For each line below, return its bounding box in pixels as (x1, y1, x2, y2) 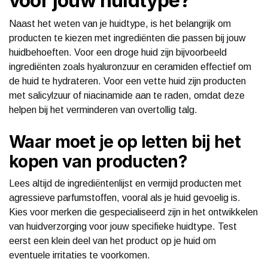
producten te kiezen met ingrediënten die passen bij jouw (9, 32, 246, 43)
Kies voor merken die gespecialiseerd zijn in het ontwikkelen (9, 206, 258, 217)
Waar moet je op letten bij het (9, 131, 240, 152)
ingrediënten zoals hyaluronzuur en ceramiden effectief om (9, 61, 251, 72)
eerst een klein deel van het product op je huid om (9, 235, 216, 246)
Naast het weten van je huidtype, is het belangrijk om (9, 18, 231, 29)
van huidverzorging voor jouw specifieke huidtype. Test (9, 221, 237, 232)
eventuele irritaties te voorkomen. (9, 249, 150, 260)
